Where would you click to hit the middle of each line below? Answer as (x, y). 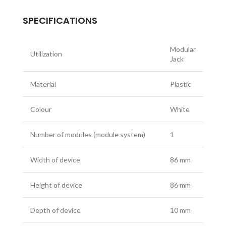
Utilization (46, 54)
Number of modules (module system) (88, 134)
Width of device (55, 160)
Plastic (181, 84)
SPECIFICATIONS (60, 20)
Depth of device (55, 210)
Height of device (56, 185)
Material (43, 84)
